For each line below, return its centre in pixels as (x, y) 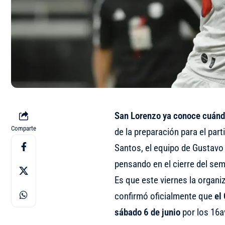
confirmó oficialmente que (164, 196)
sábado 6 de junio (147, 212)
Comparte (24, 129)
